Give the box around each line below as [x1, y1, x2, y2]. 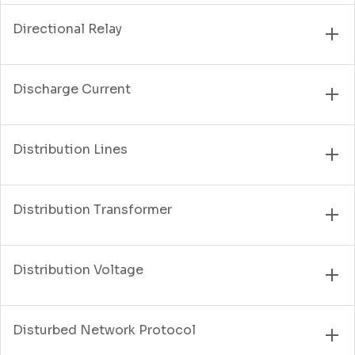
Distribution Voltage [13, 261, 143, 278]
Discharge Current [13, 80, 131, 97]
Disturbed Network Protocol [13, 321, 196, 338]
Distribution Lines [13, 140, 128, 158]
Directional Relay [13, 20, 122, 37]
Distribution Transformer [13, 200, 172, 218]
